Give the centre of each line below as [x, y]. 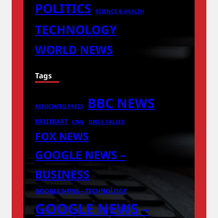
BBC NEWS [121, 103]
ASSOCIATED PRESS [59, 106]
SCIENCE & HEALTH [120, 11]
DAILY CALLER [107, 122]
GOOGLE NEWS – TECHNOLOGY [81, 191]
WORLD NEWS [74, 50]
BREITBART [51, 122]
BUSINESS [62, 174]
